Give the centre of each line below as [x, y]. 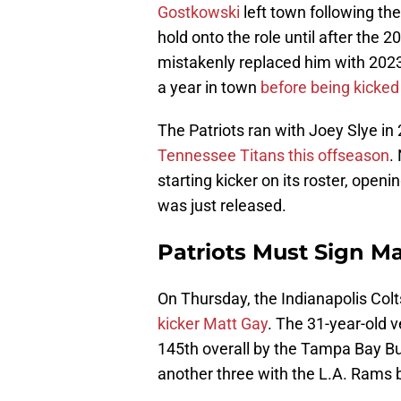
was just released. [222, 206]
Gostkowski [199, 13]
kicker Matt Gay [213, 324]
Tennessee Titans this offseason [273, 156]
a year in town [209, 88]
